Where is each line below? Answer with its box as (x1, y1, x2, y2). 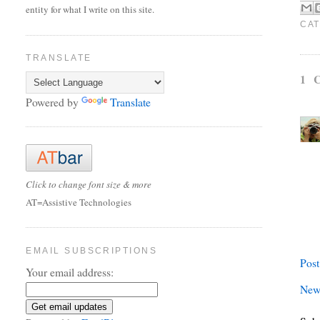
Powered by (26, 94, 82, 109)
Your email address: (26, 264, 114, 280)
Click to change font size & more (26, 177, 152, 191)
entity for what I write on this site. (26, 3, 155, 16)
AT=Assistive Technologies (26, 195, 132, 209)
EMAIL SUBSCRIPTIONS (26, 245, 158, 256)
